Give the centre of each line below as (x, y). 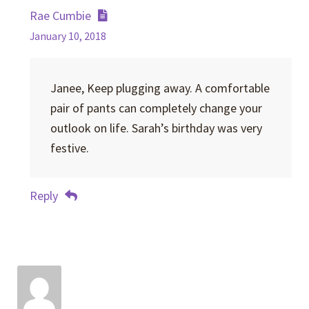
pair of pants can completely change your (156, 108)
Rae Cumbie (61, 15)
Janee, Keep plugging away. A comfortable (160, 88)
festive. (69, 148)
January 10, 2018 (68, 36)
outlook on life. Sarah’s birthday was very (156, 128)
